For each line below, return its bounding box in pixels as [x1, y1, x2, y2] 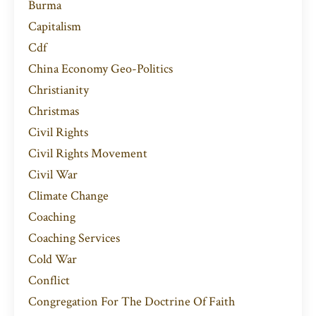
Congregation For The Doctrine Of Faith [28, 293, 235, 310]
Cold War [28, 251, 77, 268]
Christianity [28, 82, 89, 99]
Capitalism [28, 18, 81, 35]
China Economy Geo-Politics [28, 61, 173, 78]
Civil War [28, 166, 78, 183]
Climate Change [28, 188, 109, 205]
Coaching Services [28, 230, 120, 247]
